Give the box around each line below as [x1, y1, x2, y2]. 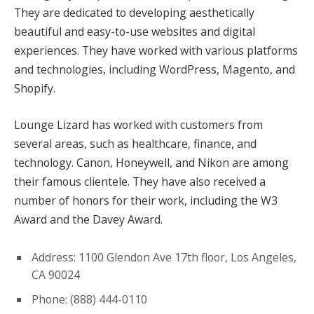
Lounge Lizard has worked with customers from [14, 116, 263, 132]
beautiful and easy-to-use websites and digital [14, 24, 255, 40]
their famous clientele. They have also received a [14, 173, 266, 189]
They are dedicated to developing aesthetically [14, 5, 254, 21]
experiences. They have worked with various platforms [14, 43, 298, 59]
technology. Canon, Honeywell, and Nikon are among [14, 154, 289, 170]
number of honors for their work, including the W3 [14, 192, 278, 208]
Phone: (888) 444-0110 [32, 292, 147, 308]
